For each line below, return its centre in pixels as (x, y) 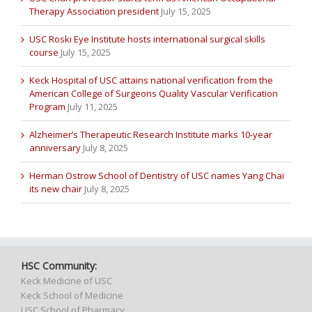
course (44, 53)
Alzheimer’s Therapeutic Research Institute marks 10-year (151, 135)
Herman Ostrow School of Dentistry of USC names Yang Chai (157, 176)
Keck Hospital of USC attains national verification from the (151, 80)
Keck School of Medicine (72, 296)
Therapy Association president (94, 11)
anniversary (55, 148)
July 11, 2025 (93, 107)
